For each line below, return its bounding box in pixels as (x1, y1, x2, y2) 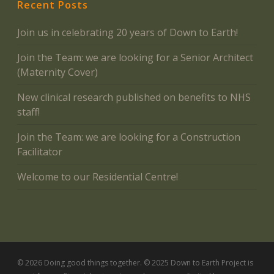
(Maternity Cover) (17, 65, 98, 80)
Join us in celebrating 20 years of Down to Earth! (17, 26, 238, 40)
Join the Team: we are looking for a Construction (17, 130, 240, 144)
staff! (17, 105, 40, 119)
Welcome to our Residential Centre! (17, 170, 178, 184)
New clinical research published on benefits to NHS (17, 91, 251, 105)
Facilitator (17, 145, 62, 159)
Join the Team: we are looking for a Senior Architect (17, 51, 253, 65)
